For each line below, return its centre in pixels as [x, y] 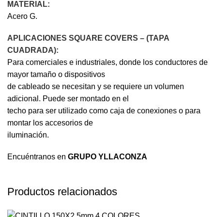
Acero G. [22, 16]
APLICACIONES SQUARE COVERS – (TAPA [88, 38]
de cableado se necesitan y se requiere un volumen [96, 87]
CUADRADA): [33, 50]
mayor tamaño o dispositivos [56, 75]
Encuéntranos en [38, 157]
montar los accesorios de [50, 123]
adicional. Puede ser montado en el [68, 99]
